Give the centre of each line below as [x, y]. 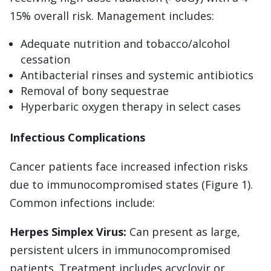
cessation [45, 59]
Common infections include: [82, 202]
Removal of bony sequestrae [95, 90]
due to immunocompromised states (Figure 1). [131, 184]
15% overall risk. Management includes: [112, 15]
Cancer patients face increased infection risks [129, 166]
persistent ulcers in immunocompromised [120, 250]
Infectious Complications [77, 137]
